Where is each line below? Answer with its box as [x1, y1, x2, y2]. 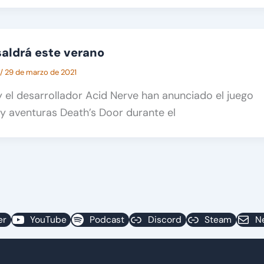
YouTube [29, 213, 67, 226]
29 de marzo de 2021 [5, 67, 77, 77]
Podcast [90, 213, 125, 226]
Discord [147, 213, 181, 226]
